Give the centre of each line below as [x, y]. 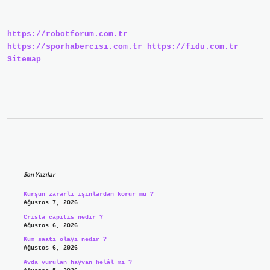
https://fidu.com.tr [193, 47]
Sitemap [24, 60]
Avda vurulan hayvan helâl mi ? [77, 263]
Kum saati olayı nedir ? [65, 240]
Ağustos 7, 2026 [50, 203]
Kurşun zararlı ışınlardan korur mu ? [88, 195]
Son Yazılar [39, 175]
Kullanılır [108, 8]
